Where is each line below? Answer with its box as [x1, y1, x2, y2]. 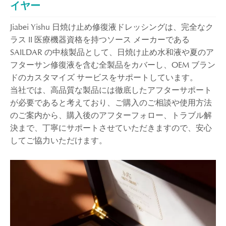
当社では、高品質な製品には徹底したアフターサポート [10, 85, 212, 95]
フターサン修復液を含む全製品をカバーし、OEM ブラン [10, 60, 215, 70]
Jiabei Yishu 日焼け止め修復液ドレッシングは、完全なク [10, 22, 213, 32]
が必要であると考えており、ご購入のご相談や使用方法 [10, 97, 212, 108]
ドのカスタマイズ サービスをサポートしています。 [10, 72, 198, 83]
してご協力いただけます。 [10, 135, 107, 146]
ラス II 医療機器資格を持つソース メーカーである [10, 34, 190, 45]
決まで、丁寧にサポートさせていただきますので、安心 [10, 123, 212, 133]
